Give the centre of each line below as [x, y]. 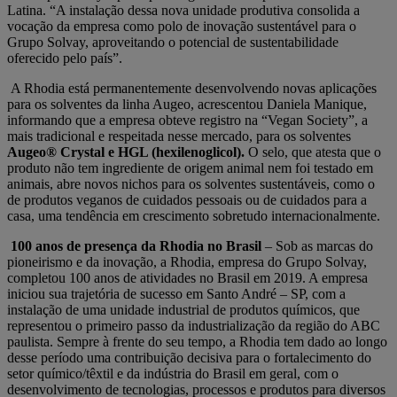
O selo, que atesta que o [313, 152]
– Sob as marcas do [317, 246]
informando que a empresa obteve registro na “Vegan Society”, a [187, 121]
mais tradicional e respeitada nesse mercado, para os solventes [179, 136]
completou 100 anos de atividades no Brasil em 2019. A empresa [187, 278]
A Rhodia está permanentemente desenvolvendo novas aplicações [192, 89]
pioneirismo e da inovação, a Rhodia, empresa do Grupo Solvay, [187, 262]
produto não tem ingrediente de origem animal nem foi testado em [190, 168]
